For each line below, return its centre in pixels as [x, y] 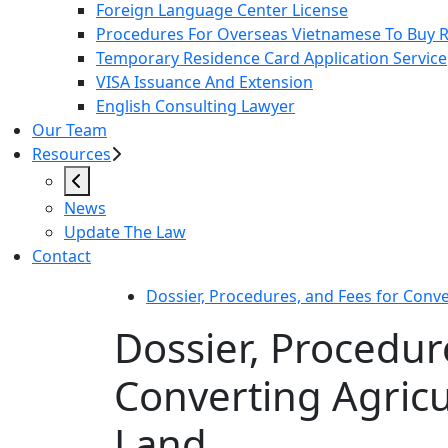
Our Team [69, 130]
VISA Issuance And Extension [204, 82]
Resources [71, 154]
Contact [61, 256]
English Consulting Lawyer [195, 106]
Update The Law [125, 232]
